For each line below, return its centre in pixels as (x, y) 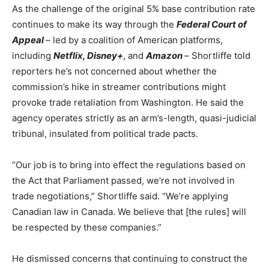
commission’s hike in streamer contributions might (119, 87)
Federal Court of (212, 25)
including (33, 56)
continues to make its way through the (94, 25)
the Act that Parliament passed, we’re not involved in (123, 181)
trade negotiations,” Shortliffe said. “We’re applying (120, 196)
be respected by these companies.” (87, 228)
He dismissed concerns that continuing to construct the (130, 259)
